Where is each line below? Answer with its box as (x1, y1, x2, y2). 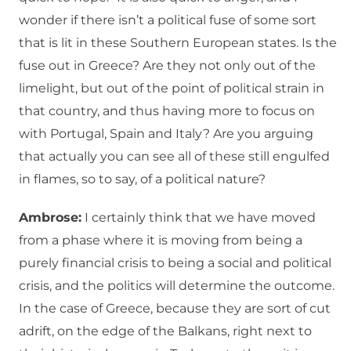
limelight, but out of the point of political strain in (19, 81, 324, 96)
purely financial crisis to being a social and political (19, 255, 331, 271)
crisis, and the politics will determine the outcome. (19, 278, 335, 294)
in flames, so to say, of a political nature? (19, 172, 266, 187)
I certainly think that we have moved (81, 210, 316, 226)
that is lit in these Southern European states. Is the (19, 35, 337, 51)
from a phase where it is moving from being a (19, 233, 302, 248)
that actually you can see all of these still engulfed (19, 149, 330, 165)
